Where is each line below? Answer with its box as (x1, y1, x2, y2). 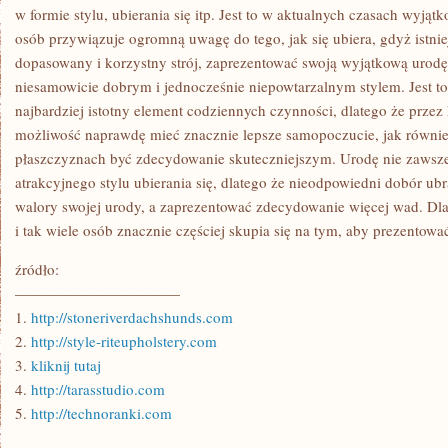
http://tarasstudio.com (31, 379, 165, 399)
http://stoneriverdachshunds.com (31, 307, 233, 327)
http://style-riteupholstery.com (31, 331, 217, 351)
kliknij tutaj (31, 355, 101, 375)
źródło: (15, 259, 59, 279)
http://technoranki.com (31, 403, 172, 423)
